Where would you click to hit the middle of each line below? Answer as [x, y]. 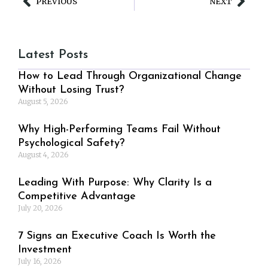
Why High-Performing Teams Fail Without [119, 129]
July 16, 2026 [39, 261]
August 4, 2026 [43, 154]
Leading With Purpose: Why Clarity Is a [115, 182]
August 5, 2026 [43, 101]
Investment [45, 249]
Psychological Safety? [71, 143]
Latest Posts [53, 54]
